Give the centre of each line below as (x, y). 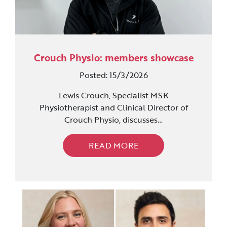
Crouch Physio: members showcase (113, 58)
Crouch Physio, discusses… (113, 119)
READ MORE (113, 145)
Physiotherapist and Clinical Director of (113, 107)
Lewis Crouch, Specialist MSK (113, 95)
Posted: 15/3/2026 (113, 75)
